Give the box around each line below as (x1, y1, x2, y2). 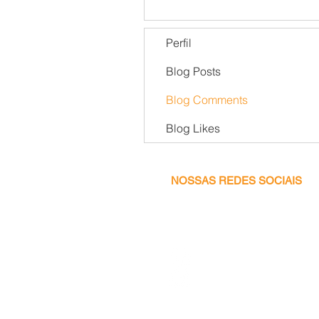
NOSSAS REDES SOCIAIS (170, 174, 302, 187)
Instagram (199, 281, 246, 293)
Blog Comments (166, 93, 248, 107)
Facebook (199, 252, 245, 264)
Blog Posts (166, 64, 221, 78)
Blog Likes (166, 121, 220, 135)
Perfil (166, 36, 192, 50)
